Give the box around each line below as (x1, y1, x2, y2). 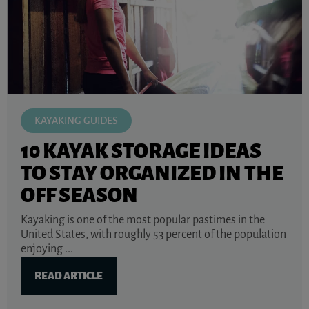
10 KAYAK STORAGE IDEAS (21, 139, 261, 162)
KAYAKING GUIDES (34, 114, 118, 126)
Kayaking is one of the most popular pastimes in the (21, 213, 265, 226)
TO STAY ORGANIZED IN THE (21, 161, 283, 184)
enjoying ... (21, 242, 73, 255)
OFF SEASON (21, 183, 138, 206)
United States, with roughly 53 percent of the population (21, 228, 286, 241)
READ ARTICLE (34, 270, 103, 281)
